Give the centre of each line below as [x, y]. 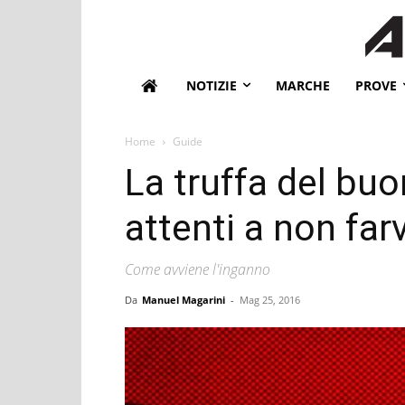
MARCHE [303, 85]
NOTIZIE [212, 85]
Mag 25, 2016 [270, 299]
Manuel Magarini [184, 299]
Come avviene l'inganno [198, 269]
